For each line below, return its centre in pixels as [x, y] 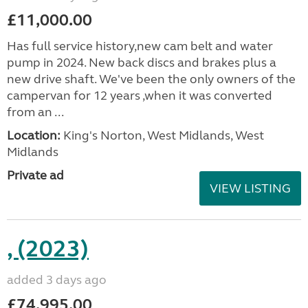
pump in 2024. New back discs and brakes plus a [142, 63]
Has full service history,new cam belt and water [140, 46]
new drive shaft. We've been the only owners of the [151, 79]
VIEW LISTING [250, 188]
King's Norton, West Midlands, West [162, 135]
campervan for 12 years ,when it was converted [140, 96]
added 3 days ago [57, 280]
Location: [34, 135]
